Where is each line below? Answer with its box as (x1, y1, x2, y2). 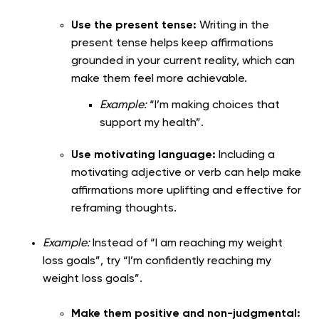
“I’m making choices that (147, 100, 280, 112)
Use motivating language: (71, 150, 216, 162)
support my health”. (100, 117, 204, 130)
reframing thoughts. (71, 203, 177, 215)
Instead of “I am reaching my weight (90, 238, 283, 250)
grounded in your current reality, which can (71, 56, 295, 68)
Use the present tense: (71, 20, 197, 32)
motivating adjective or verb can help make (71, 167, 301, 179)
